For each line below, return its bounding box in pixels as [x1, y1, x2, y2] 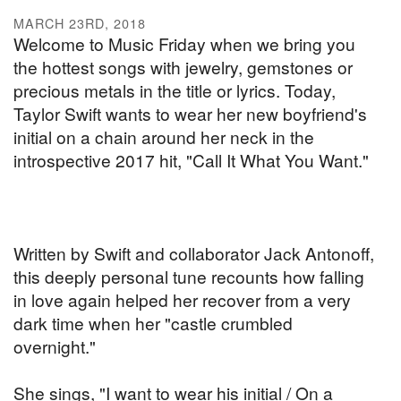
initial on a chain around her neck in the [13, 124, 314, 149]
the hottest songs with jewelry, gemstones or [13, 55, 353, 80]
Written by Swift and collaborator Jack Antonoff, [13, 241, 374, 266]
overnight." [13, 334, 96, 359]
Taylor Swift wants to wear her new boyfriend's [13, 101, 367, 126]
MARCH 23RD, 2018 [13, 13, 146, 33]
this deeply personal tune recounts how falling [13, 264, 364, 289]
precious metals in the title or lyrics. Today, [13, 78, 336, 103]
